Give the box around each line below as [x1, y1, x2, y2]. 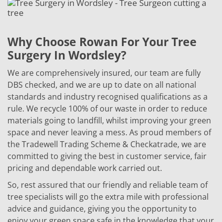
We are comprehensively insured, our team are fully [7, 67, 201, 78]
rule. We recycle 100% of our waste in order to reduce [7, 103, 207, 114]
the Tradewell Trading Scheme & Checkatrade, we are [7, 138, 206, 150]
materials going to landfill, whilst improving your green [7, 114, 211, 126]
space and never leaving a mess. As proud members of [7, 126, 211, 138]
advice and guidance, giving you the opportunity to [7, 203, 197, 214]
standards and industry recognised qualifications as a [7, 91, 208, 102]
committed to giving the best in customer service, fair [7, 150, 207, 162]
